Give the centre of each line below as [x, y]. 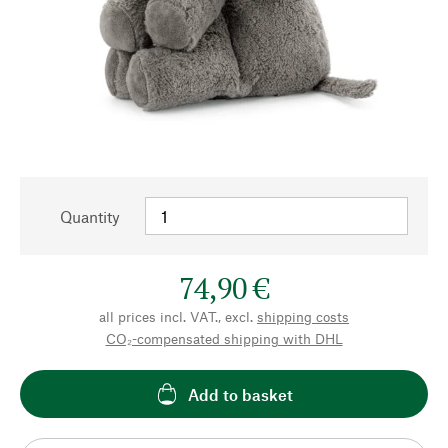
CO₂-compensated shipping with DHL [224, 338]
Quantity [90, 216]
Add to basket [240, 394]
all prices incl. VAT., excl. [176, 316]
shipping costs [303, 316]
